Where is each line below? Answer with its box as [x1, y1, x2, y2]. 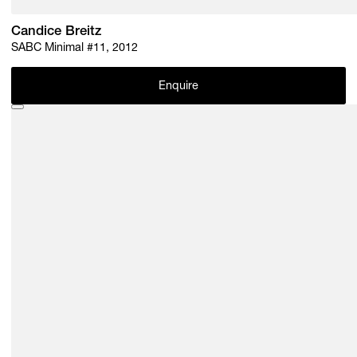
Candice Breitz [11, 25, 102, 39]
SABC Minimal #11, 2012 [11, 43, 139, 55]
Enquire [158, 80, 199, 92]
